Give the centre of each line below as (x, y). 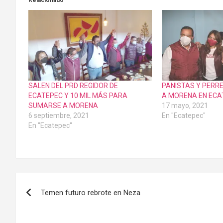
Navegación (57, 182)
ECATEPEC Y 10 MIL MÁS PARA (78, 96)
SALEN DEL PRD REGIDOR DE (73, 86)
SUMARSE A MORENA (63, 106)
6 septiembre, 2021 (59, 116)
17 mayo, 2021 (185, 106)
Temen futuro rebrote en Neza (91, 193)
